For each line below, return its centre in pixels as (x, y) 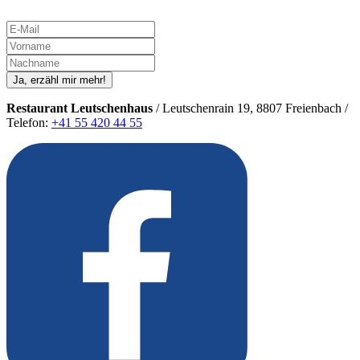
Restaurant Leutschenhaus (81, 108)
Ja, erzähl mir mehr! (59, 80)
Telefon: (29, 123)
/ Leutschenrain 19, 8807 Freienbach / (252, 108)
